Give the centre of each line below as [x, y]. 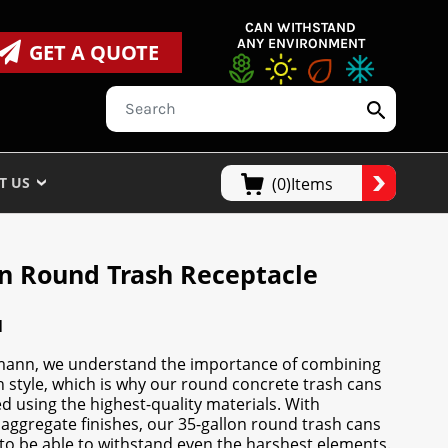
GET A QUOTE [93, 52]
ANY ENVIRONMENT [300, 43]
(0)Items [302, 184]
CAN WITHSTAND [301, 27]
